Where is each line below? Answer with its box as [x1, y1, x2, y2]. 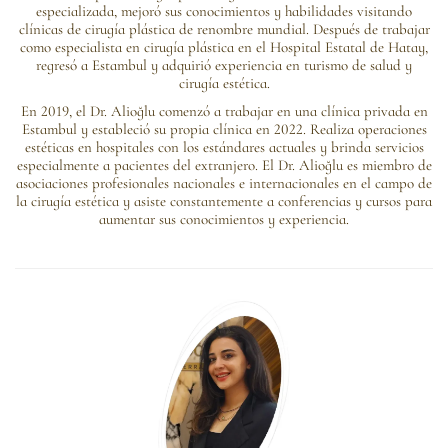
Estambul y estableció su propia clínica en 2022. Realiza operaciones [21, 119, 427, 138]
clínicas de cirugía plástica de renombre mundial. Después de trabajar [18, 19, 430, 38]
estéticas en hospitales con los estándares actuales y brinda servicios [24, 137, 424, 156]
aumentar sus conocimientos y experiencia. [99, 209, 349, 228]
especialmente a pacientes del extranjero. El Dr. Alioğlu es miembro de [16, 155, 432, 174]
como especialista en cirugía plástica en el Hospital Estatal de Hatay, [20, 37, 428, 56]
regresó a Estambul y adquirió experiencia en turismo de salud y [36, 55, 412, 74]
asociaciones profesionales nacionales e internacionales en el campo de [16, 173, 432, 192]
